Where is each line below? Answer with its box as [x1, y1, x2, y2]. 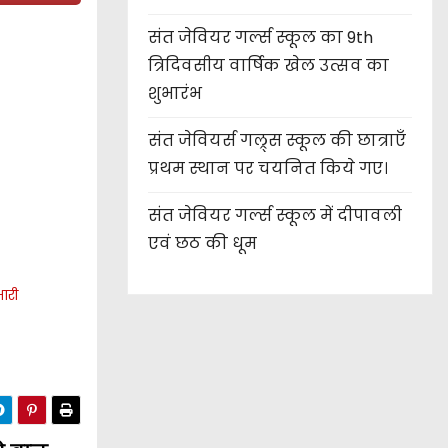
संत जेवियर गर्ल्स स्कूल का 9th [148, 26, 373, 50]
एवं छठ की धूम [148, 232, 257, 256]
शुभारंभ [148, 82, 202, 106]
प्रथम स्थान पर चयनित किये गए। [148, 157, 388, 181]
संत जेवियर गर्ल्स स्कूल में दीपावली [148, 204, 402, 228]
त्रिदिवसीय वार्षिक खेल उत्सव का [148, 54, 389, 78]
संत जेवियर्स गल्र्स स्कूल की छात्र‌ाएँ [148, 129, 406, 153]
